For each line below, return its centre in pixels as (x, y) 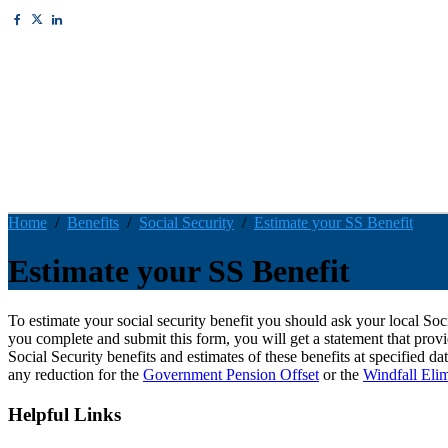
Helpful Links (64, 414)
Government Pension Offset (231, 374)
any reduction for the (75, 374)
